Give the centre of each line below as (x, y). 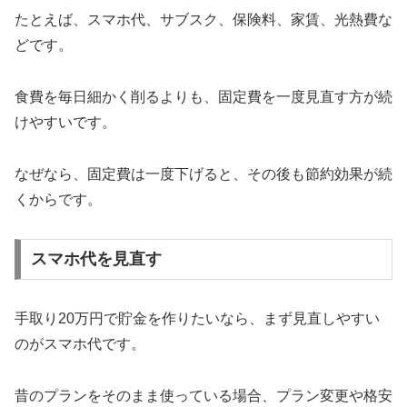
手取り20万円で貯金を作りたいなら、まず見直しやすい (197, 319)
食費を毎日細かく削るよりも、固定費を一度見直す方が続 (203, 96)
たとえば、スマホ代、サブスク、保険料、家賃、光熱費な (203, 20)
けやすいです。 (65, 122)
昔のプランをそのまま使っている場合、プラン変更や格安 (203, 396)
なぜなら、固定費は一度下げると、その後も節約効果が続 (203, 174)
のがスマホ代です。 (80, 344)
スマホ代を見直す (96, 259)
